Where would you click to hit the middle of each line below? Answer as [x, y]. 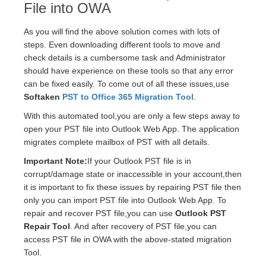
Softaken [43, 97]
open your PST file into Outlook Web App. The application [132, 129]
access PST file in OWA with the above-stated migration [128, 240]
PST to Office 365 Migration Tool [128, 97]
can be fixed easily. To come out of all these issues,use [126, 84]
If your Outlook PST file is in [139, 161]
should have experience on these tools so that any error [129, 71]
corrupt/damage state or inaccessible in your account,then [133, 174]
